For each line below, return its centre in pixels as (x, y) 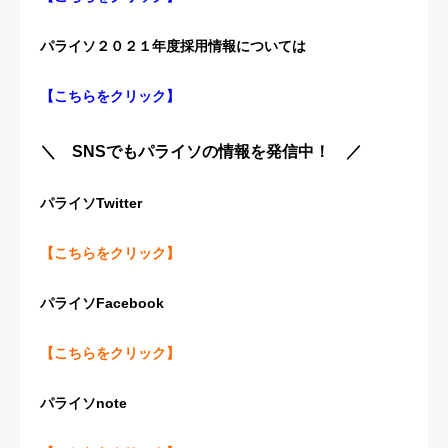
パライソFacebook (102, 302)
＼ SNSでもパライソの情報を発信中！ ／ (201, 151)
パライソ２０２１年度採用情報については (173, 45)
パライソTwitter (91, 202)
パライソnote (83, 402)
